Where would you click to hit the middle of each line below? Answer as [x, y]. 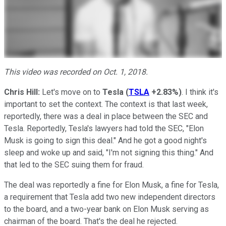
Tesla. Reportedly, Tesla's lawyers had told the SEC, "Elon [104, 128]
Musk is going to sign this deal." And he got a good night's [105, 140]
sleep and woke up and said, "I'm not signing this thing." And [109, 152]
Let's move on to [71, 92]
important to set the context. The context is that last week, [106, 104]
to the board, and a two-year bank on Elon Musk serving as [106, 209]
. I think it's [200, 92]
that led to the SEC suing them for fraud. [74, 164]
